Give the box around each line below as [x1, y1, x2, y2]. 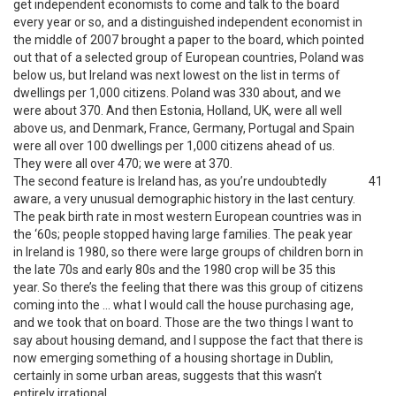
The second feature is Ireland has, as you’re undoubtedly [13, 174, 327, 188]
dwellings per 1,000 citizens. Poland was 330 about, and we [13, 86, 341, 100]
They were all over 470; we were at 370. [13, 156, 232, 171]
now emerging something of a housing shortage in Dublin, [13, 351, 333, 365]
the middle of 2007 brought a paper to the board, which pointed [13, 33, 364, 47]
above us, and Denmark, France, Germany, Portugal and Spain [13, 121, 354, 135]
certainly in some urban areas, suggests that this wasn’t [13, 369, 322, 383]
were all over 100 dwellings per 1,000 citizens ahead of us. [13, 139, 335, 153]
